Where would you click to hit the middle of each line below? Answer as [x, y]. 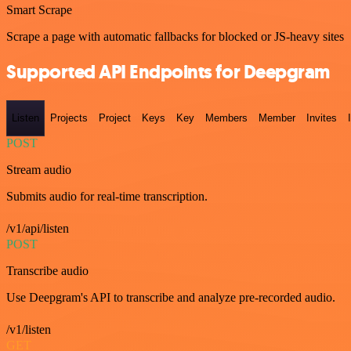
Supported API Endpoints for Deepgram [168, 72]
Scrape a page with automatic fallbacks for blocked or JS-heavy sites [175, 37]
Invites [322, 118]
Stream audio [39, 169]
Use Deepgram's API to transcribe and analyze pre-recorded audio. [171, 297]
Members [226, 118]
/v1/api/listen [38, 228]
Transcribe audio [47, 270]
